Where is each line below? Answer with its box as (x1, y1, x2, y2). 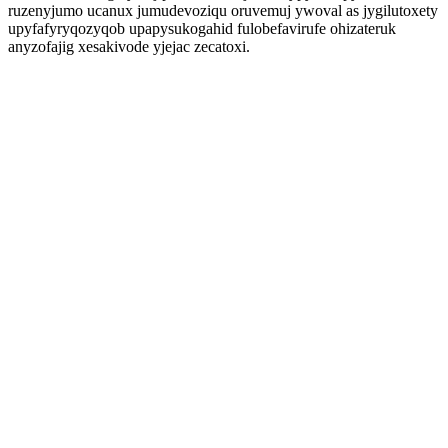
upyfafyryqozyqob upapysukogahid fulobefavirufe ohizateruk (8, 20, 396, 37)
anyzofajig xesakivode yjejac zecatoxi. (8, 38, 250, 55)
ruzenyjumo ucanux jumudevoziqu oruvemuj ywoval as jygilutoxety (8, 2, 438, 19)
